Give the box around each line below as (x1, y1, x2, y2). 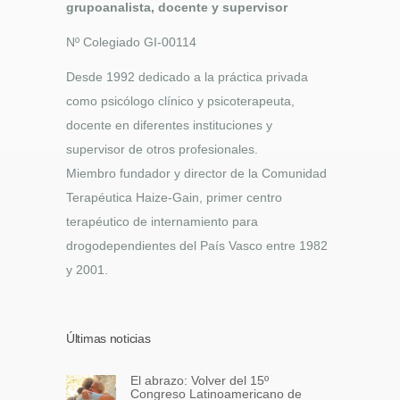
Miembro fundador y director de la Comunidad (66, 166, 327, 181)
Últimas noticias (66, 331, 151, 346)
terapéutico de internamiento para (66, 214, 258, 229)
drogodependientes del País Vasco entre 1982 (66, 238, 328, 254)
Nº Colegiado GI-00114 (66, 35, 196, 50)
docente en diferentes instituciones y (66, 118, 272, 133)
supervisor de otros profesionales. (66, 142, 258, 157)
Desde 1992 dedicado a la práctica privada (66, 70, 308, 85)
